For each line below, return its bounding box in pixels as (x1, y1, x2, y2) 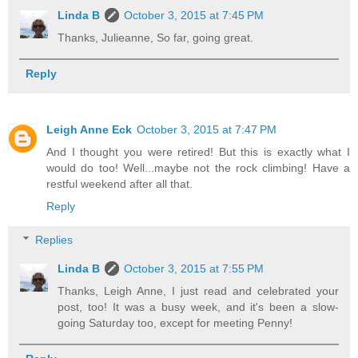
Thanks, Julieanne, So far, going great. (58, 31, 254, 45)
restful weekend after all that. (46, 177, 193, 191)
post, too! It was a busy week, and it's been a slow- (58, 300, 339, 313)
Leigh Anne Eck (46, 123, 132, 137)
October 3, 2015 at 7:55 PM (124, 261, 265, 275)
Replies (35, 233, 74, 246)
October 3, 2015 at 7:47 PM (137, 123, 276, 137)
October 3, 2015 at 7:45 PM (124, 9, 265, 22)
